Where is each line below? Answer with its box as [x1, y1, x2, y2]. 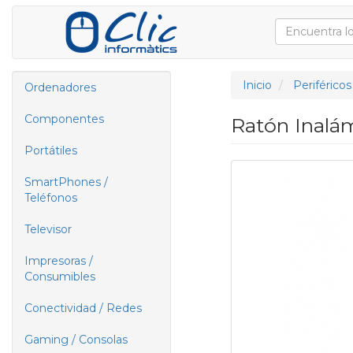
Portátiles [24, 143, 77, 158]
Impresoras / [24, 254, 93, 268]
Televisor [24, 222, 72, 236]
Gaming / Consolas [24, 333, 128, 347]
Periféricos [292, 78, 351, 92]
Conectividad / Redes [24, 301, 142, 315]
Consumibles [24, 269, 95, 284]
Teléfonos [24, 191, 77, 205]
